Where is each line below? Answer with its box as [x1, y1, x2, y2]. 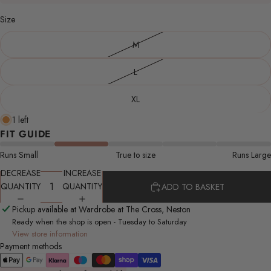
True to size [115, 148, 155, 161]
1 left [12, 113, 28, 126]
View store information [12, 227, 88, 240]
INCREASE [64, 167, 101, 180]
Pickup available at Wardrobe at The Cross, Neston [12, 203, 191, 215]
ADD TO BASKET [162, 180, 224, 193]
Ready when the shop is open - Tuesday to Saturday [12, 215, 187, 227]
